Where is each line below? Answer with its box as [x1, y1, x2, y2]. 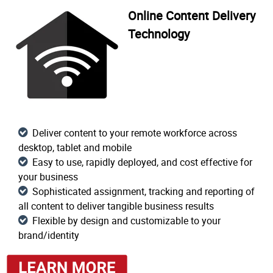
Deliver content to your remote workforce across [32, 126, 237, 140]
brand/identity [18, 229, 79, 242]
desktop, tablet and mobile [18, 141, 132, 154]
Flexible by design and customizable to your [32, 214, 221, 227]
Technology [128, 26, 190, 42]
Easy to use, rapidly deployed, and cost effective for [32, 155, 252, 169]
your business [18, 170, 78, 183]
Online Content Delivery [128, 7, 255, 24]
